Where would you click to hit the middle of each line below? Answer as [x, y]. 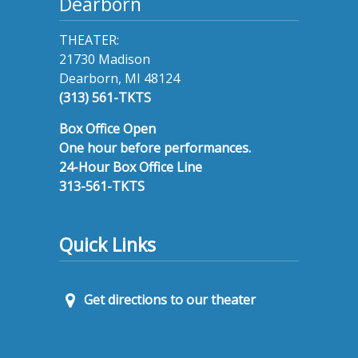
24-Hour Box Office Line [131, 167]
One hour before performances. [155, 148]
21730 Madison [105, 60]
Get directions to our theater [169, 300]
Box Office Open [107, 129]
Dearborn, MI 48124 [119, 79]
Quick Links [107, 245]
